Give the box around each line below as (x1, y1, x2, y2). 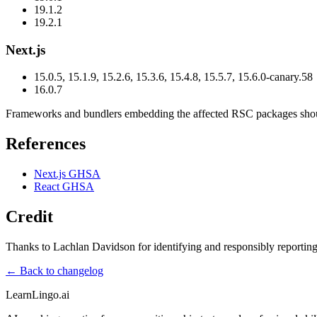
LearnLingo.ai (6, 288, 69, 301)
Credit (6, 207, 53, 226)
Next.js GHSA (34, 168, 100, 180)
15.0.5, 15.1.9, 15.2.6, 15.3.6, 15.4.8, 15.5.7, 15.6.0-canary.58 (34, 71, 313, 83)
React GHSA (34, 180, 94, 193)
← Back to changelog (6, 264, 103, 277)
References (6, 134, 86, 154)
